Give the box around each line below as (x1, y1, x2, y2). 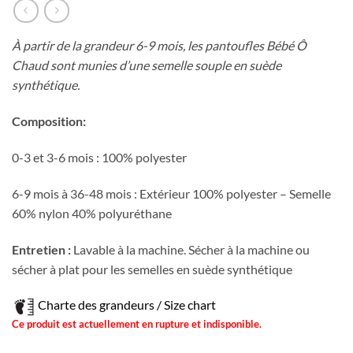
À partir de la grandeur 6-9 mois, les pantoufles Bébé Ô (12, 38, 307, 54)
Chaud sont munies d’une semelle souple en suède (12, 58, 281, 73)
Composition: (12, 113, 86, 129)
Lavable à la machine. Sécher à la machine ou (71, 241, 310, 257)
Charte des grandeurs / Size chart (38, 297, 216, 313)
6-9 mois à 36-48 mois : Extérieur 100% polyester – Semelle (12, 185, 331, 201)
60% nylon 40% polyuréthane (12, 205, 172, 221)
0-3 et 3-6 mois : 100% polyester (12, 150, 187, 165)
